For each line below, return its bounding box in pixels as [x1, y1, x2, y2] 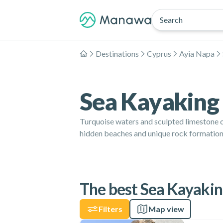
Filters [99, 204, 122, 214]
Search [160, 15, 183, 24]
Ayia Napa [179, 49, 215, 58]
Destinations [96, 49, 139, 58]
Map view [148, 204, 184, 214]
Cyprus [147, 49, 171, 58]
